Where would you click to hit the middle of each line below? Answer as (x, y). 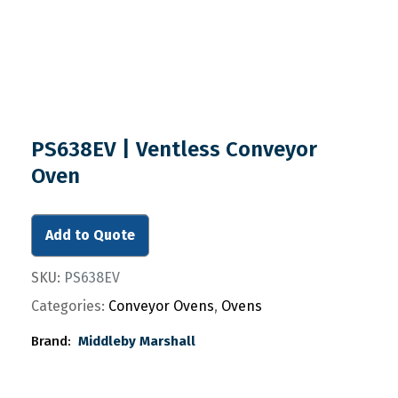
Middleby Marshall (136, 341)
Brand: (51, 341)
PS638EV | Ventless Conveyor (174, 149)
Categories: (68, 306)
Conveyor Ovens (161, 306)
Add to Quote (90, 235)
